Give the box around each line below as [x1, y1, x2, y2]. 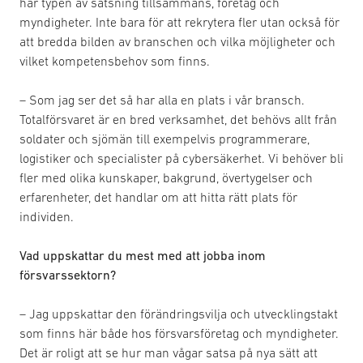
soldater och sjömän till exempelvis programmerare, [19, 130, 310, 146]
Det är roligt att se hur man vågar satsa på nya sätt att [19, 344, 318, 360]
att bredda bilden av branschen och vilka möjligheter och [19, 33, 335, 49]
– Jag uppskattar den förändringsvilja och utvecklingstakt [19, 305, 338, 321]
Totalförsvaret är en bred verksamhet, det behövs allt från [19, 111, 337, 126]
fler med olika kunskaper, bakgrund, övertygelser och [19, 169, 313, 185]
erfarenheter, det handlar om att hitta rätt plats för [19, 189, 297, 204]
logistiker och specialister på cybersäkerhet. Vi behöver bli [19, 150, 344, 165]
